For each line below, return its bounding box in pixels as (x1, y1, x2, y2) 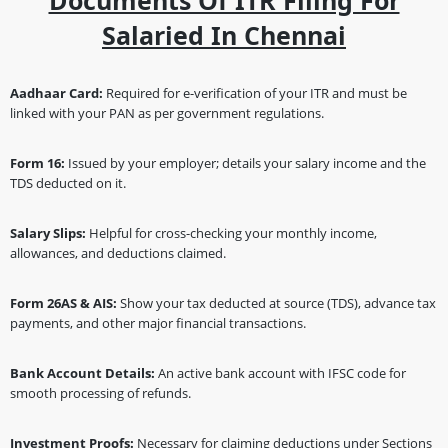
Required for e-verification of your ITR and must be (103, 84, 407, 102)
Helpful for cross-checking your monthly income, (86, 224, 377, 242)
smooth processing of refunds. (10, 384, 191, 402)
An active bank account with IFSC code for (155, 364, 406, 382)
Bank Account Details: (10, 364, 155, 382)
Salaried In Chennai (102, 18, 346, 52)
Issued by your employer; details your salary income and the (65, 154, 426, 172)
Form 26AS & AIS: (10, 294, 117, 312)
